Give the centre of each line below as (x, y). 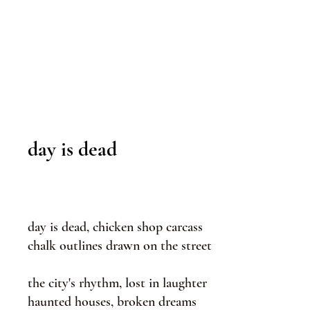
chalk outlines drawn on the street (120, 246)
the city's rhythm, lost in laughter (117, 283)
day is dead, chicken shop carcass (115, 227)
